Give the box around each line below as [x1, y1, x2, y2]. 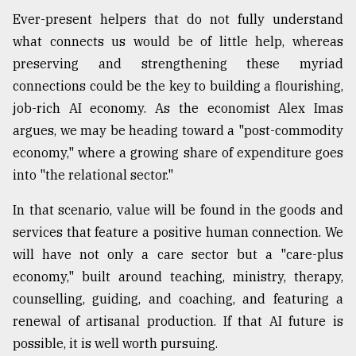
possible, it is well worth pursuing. [13, 335, 218, 352]
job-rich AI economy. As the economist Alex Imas [13, 100, 343, 117]
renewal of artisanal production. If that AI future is [13, 313, 343, 330]
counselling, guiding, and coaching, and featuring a [13, 291, 343, 308]
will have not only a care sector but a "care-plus [13, 246, 343, 263]
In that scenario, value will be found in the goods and [13, 202, 343, 219]
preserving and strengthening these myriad [13, 56, 343, 72]
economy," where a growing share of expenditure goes [13, 145, 343, 161]
